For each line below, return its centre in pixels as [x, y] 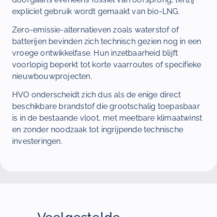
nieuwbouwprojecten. [52, 76]
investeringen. [37, 141]
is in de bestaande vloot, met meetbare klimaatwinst [107, 118]
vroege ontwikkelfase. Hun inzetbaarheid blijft [95, 53]
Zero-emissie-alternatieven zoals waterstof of [96, 30]
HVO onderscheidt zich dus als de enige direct [97, 95]
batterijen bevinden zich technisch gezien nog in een [107, 41]
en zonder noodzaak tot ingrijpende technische [98, 130]
